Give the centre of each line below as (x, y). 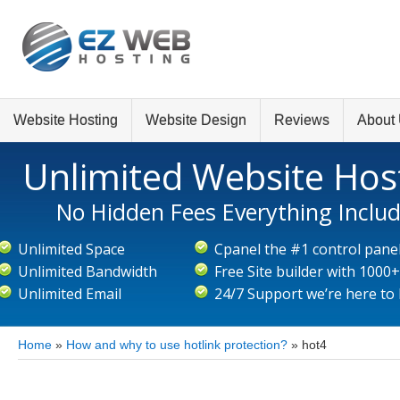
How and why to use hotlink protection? (177, 345)
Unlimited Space (71, 249)
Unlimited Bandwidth (87, 271)
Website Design (196, 120)
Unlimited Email (70, 294)
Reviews (302, 120)
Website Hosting (66, 120)
